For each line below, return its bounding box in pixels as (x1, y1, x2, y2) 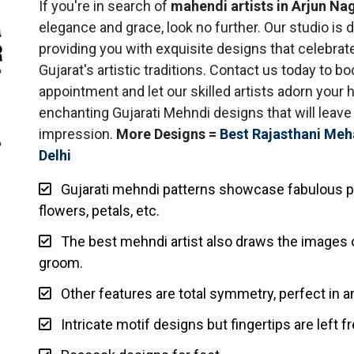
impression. (39, 125, 116, 142)
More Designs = (116, 125, 220, 142)
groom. (39, 254, 83, 271)
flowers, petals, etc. (39, 201, 160, 219)
